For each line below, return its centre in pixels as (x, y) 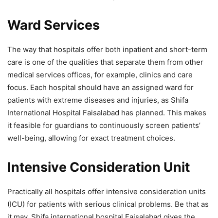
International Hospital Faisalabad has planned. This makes (107, 113)
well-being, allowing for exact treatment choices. (91, 138)
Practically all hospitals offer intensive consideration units (107, 192)
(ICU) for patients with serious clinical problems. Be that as (108, 204)
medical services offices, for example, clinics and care (100, 75)
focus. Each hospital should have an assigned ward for (100, 88)
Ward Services (54, 25)
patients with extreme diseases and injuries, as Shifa (98, 100)
